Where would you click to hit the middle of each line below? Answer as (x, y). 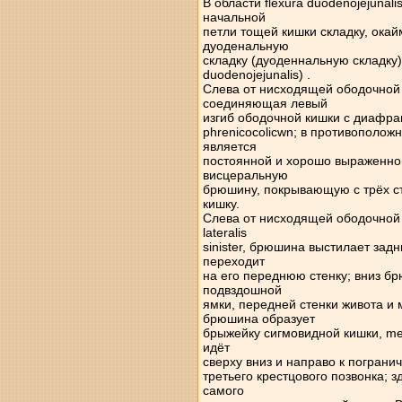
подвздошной (242, 290)
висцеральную (245, 175)
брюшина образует (258, 319)
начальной (234, 17)
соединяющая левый (265, 103)
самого (223, 390)
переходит (233, 261)
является (229, 146)
